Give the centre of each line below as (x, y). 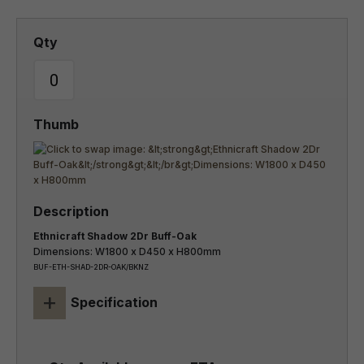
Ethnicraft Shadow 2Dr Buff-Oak (115, 236)
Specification (114, 302)
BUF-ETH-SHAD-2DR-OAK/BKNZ (91, 267)
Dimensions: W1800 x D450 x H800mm (127, 251)
